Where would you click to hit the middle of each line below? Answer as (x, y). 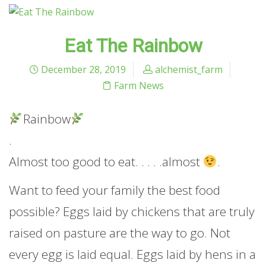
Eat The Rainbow (133, 46)
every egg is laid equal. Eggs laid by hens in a (132, 254)
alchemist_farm (189, 70)
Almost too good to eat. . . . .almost (104, 162)
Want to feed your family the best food (115, 190)
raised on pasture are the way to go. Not (120, 232)
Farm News (139, 86)
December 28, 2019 (82, 70)
